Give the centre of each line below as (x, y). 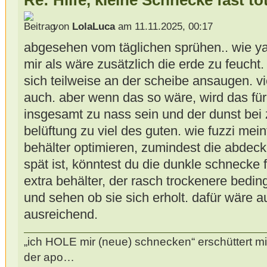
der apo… (49, 257)
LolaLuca (93, 26)
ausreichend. (60, 214)
